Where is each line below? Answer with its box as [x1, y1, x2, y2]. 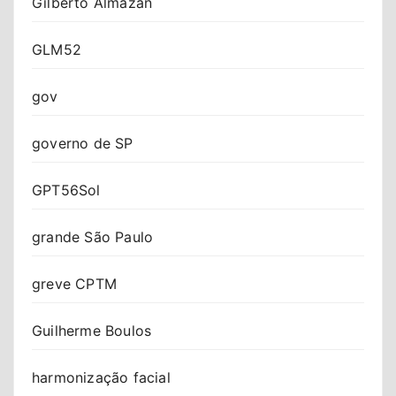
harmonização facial [32, 368, 171, 386]
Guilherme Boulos [32, 321, 152, 339]
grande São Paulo [32, 227, 154, 246]
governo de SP [32, 133, 133, 152]
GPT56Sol [32, 180, 101, 199]
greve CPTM [32, 274, 117, 293]
